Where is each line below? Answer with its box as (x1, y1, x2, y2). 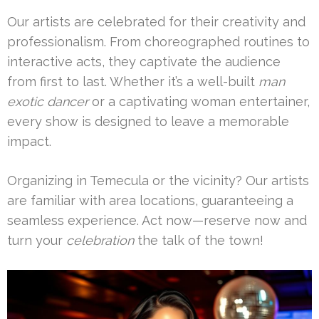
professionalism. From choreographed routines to (7, 33, 310, 49)
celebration (66, 232, 134, 248)
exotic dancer (7, 93, 88, 109)
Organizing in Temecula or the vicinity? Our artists (7, 172, 309, 188)
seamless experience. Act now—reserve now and (7, 212, 307, 228)
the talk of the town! (134, 232, 263, 248)
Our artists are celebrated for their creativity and (7, 14, 305, 29)
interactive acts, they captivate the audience (7, 53, 281, 69)
